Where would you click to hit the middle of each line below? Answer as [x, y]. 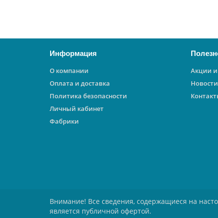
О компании [69, 71]
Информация [73, 53]
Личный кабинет [77, 109]
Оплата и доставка [80, 83]
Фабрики [64, 121]
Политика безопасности [88, 96]
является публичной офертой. [100, 211]
